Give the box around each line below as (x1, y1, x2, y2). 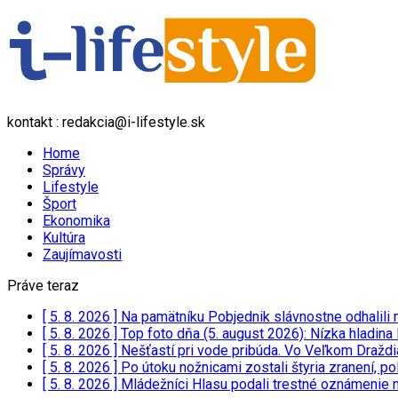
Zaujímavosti (43, 246, 122, 263)
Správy (43, 162, 85, 179)
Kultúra (43, 229, 85, 246)
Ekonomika (43, 212, 110, 229)
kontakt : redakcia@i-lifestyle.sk (7, 114, 205, 131)
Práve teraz (7, 277, 79, 294)
